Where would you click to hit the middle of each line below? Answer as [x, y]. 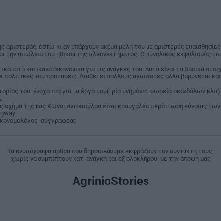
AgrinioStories [110, 181]
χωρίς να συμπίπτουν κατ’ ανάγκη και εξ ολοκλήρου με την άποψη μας [110, 159]
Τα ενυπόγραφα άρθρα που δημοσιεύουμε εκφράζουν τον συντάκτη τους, [110, 151]
